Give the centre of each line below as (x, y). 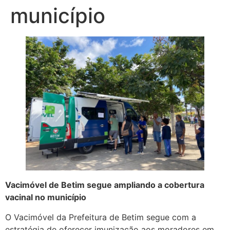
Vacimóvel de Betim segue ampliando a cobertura (105, 185)
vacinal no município (46, 197)
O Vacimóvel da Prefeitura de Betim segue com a (101, 217)
